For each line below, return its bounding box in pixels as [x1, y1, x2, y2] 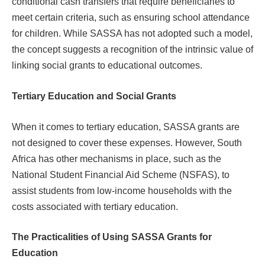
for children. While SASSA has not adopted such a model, [12, 28, 253, 39]
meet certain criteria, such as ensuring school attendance [12, 12, 250, 23]
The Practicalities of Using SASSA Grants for [12, 232, 212, 243]
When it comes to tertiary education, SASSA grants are [12, 121, 240, 132]
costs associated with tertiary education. [12, 201, 178, 212]
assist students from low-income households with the [12, 185, 232, 196]
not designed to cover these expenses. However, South [12, 137, 242, 148]
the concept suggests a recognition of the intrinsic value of [12, 44, 253, 55]
